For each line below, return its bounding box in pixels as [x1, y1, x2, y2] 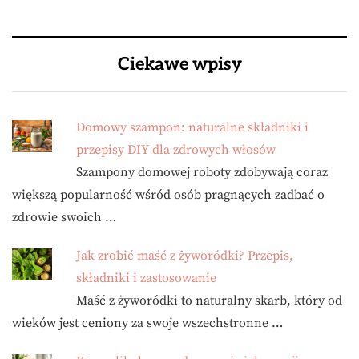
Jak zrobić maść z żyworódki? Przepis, [76, 248, 293, 264]
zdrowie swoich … [12, 209, 116, 225]
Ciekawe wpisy [117, 54, 242, 75]
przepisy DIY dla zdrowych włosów [76, 142, 276, 158]
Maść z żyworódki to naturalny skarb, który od [76, 292, 342, 309]
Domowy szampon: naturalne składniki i [76, 119, 309, 135]
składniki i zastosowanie [76, 270, 216, 286]
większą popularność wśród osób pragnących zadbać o [12, 187, 325, 203]
